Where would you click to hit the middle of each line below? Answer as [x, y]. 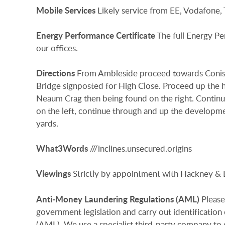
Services [80, 10]
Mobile [49, 10]
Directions [55, 73]
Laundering [106, 199]
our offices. [57, 48]
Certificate [136, 35]
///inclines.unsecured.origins [141, 149]
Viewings [53, 174]
